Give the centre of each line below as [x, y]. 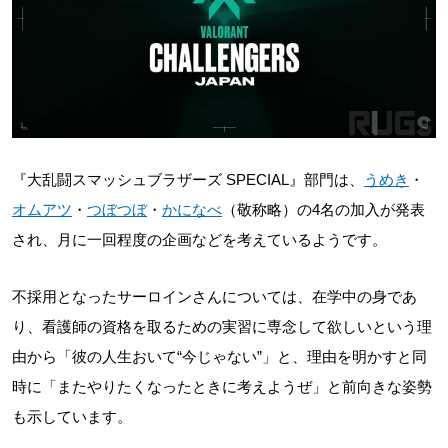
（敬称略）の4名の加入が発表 [323, 209]
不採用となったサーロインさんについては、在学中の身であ [214, 296]
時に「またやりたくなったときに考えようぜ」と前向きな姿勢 [222, 386]
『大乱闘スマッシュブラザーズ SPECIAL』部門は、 [188, 179]
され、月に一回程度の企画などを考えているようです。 [199, 239]
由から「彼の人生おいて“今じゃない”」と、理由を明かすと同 [219, 356]
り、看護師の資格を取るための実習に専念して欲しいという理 [222, 326]
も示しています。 [72, 416]
